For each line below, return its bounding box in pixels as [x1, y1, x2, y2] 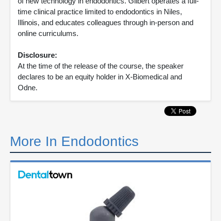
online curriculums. [18, 29, 78, 37]
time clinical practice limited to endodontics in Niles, [18, 7, 182, 16]
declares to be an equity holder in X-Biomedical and [18, 73, 182, 81]
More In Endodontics [10, 134, 139, 149]
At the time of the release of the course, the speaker [18, 62, 184, 70]
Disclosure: [18, 51, 57, 59]
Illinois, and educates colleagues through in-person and [18, 18, 193, 27]
